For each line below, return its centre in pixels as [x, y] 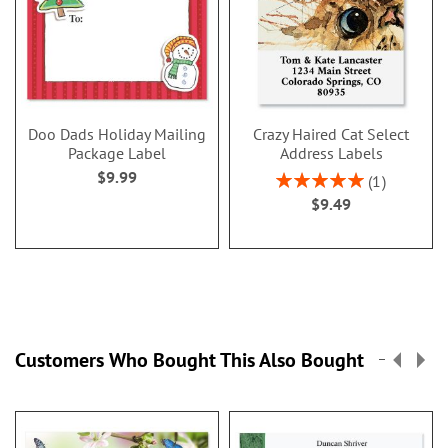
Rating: [296, 177]
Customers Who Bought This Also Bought [189, 359]
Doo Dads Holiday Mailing [117, 133]
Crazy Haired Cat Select [331, 133]
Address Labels [331, 152]
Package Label [117, 152]
